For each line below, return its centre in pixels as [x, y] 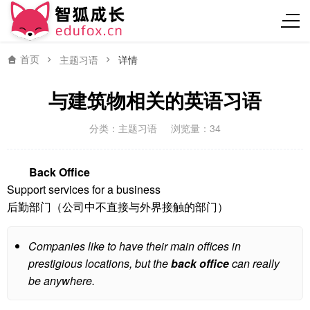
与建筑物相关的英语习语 [155, 100]
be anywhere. [62, 281]
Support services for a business [84, 189]
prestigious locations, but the [100, 263]
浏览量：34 [196, 128]
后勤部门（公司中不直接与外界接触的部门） [118, 207]
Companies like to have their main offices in [135, 246]
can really [254, 263]
